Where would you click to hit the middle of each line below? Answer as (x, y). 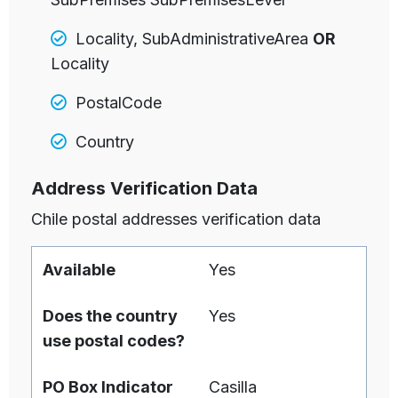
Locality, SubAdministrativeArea (195, 38)
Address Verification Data (144, 188)
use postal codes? (114, 340)
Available (79, 269)
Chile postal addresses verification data (176, 219)
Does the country (110, 315)
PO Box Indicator (108, 386)
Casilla (233, 386)
